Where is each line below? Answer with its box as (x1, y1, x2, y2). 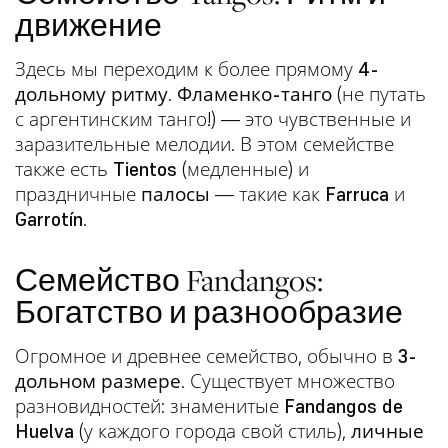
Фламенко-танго (177, 81, 332, 106)
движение (15, 3, 162, 46)
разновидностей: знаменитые (15, 393, 284, 418)
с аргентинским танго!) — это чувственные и (15, 106, 411, 131)
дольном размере (15, 368, 181, 393)
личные (351, 418, 424, 443)
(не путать (332, 81, 426, 106)
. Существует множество (181, 368, 395, 393)
